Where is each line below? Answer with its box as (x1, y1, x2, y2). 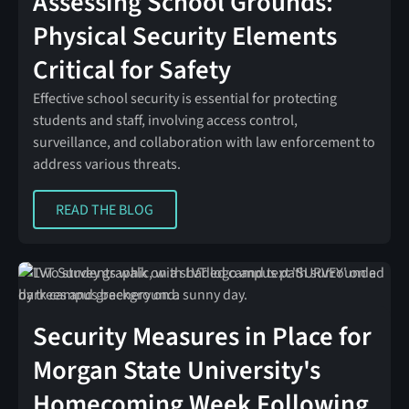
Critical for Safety (32, 52, 231, 89)
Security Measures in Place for (32, 319, 372, 356)
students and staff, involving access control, (32, 110, 298, 131)
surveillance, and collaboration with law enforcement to (32, 132, 375, 153)
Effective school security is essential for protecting (32, 89, 337, 110)
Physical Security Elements (32, 18, 337, 56)
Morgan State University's (32, 352, 320, 390)
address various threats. (32, 154, 181, 175)
